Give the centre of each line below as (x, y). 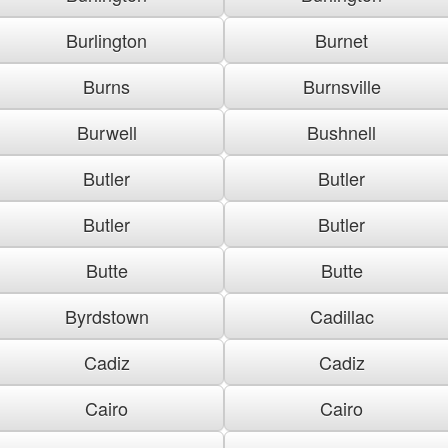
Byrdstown (106, 315)
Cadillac (341, 315)
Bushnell (341, 131)
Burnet (341, 39)
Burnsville (341, 85)
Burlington (106, 39)
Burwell (106, 131)
